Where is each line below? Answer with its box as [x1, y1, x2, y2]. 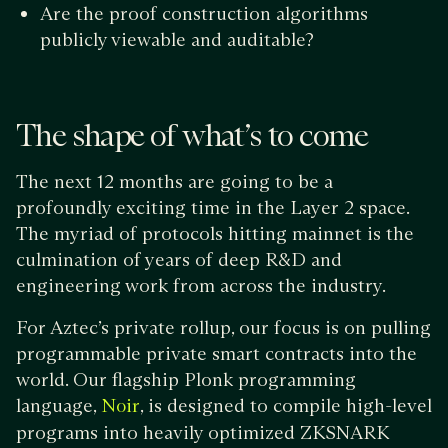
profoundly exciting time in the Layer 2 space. [16, 196, 409, 220]
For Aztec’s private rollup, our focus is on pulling [16, 316, 431, 340]
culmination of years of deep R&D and [16, 248, 342, 272]
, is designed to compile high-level [140, 394, 432, 418]
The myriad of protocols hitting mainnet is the [16, 222, 414, 246]
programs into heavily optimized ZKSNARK [16, 421, 390, 445]
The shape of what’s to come [16, 121, 368, 154]
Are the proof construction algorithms [40, 2, 368, 26]
